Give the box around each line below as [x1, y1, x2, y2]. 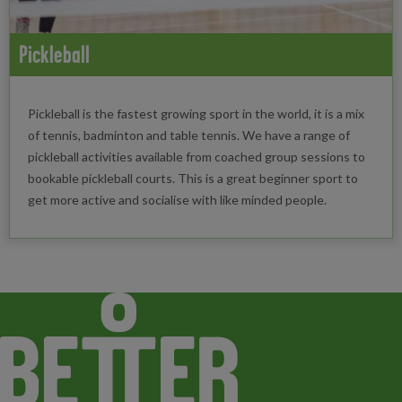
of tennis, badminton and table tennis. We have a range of [28, 127, 350, 144]
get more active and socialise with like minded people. [28, 192, 327, 208]
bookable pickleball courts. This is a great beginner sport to [28, 170, 358, 187]
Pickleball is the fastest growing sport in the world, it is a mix [28, 106, 364, 122]
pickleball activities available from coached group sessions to [28, 149, 365, 165]
